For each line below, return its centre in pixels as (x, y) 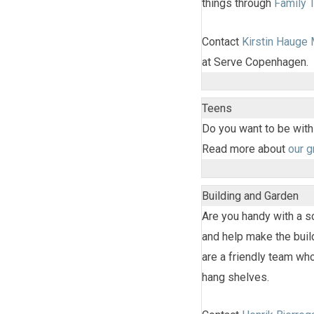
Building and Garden (250, 196)
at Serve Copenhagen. (255, 62)
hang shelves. (235, 277)
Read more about (245, 149)
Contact (222, 41)
